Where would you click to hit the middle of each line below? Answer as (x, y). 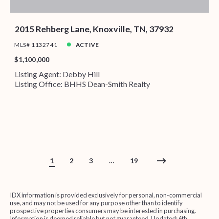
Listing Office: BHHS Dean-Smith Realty (82, 84)
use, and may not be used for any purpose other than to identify (96, 203)
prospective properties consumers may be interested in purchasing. (103, 211)
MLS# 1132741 (36, 44)
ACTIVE (87, 44)
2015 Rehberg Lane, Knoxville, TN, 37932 (94, 29)
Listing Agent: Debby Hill (57, 74)
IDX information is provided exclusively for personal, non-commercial (106, 195)
